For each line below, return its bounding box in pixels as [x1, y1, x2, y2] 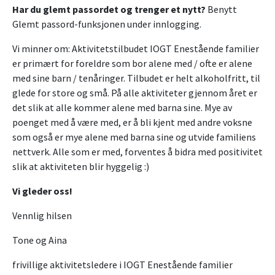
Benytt [206, 3, 237, 16]
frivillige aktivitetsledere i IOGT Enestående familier [12, 258, 233, 271]
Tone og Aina [12, 234, 67, 247]
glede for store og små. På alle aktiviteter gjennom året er [12, 87, 257, 99]
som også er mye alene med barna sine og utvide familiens [12, 131, 256, 144]
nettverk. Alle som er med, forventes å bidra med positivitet [12, 145, 263, 158]
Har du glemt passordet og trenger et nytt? [12, 3, 206, 16]
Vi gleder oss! [12, 185, 72, 198]
